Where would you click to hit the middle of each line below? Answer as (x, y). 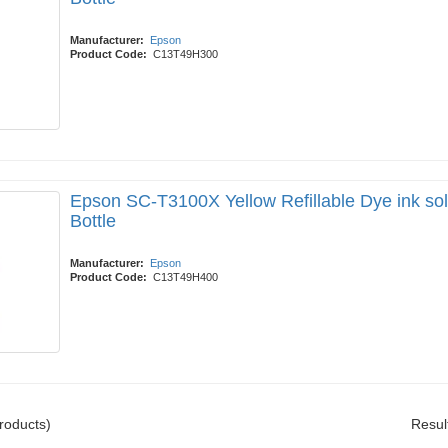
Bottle (93, 221)
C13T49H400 (185, 277)
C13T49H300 (185, 54)
